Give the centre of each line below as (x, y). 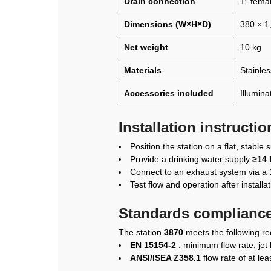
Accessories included (169, 93)
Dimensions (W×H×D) (168, 24)
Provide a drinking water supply (191, 159)
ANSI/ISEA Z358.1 (165, 258)
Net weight (146, 47)
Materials (143, 70)
